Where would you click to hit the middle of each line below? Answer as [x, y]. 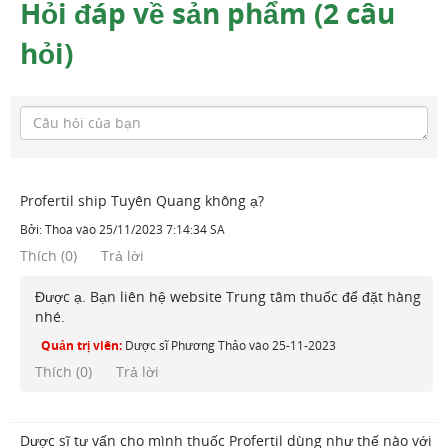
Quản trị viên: [81, 345]
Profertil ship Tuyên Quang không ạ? [142, 200]
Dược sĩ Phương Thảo [185, 345]
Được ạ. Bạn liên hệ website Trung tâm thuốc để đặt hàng [228, 296]
